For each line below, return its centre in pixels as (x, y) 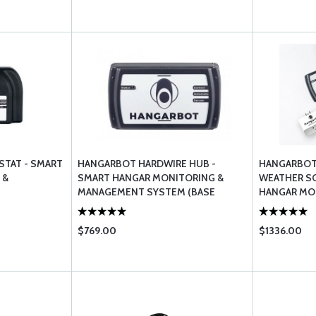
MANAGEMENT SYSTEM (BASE (147, 192)
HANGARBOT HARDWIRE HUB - (147, 164)
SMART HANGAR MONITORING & (151, 178)
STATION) (100, 206)
